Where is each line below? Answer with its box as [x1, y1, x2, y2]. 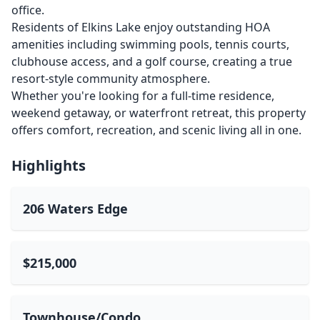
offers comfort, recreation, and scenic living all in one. [11, 122, 301, 138]
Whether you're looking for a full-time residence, [11, 88, 274, 104]
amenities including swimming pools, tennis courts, [11, 36, 289, 52]
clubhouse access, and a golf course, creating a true [11, 54, 292, 69]
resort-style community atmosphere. [11, 71, 210, 86]
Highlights [11, 156, 86, 175]
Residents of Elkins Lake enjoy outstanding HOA [11, 19, 270, 35]
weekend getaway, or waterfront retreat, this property [11, 105, 306, 121]
